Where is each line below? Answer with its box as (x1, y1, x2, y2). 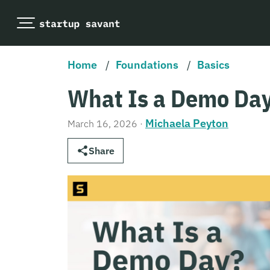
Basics (197, 58, 230, 72)
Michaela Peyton (145, 116, 228, 130)
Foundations (116, 58, 178, 72)
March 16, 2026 (67, 118, 137, 130)
